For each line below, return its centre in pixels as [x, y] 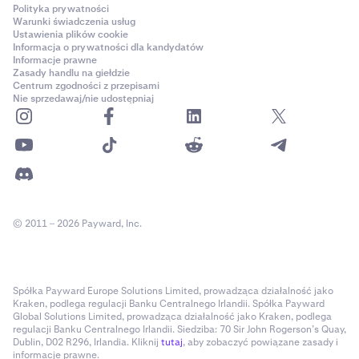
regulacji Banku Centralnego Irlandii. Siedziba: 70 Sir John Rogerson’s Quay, [179, 329]
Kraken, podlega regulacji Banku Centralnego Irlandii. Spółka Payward [169, 304]
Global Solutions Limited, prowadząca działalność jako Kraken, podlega [172, 317]
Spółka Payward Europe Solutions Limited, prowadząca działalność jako [173, 291]
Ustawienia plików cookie [71, 34]
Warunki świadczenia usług [74, 22]
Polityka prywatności [61, 9]
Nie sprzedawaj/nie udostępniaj [83, 99]
